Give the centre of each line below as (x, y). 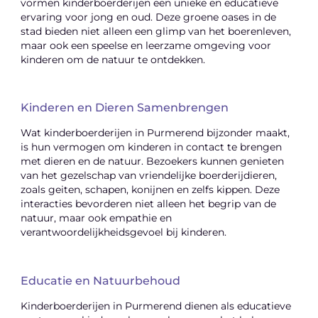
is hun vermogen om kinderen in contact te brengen (152, 147)
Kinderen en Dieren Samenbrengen (125, 108)
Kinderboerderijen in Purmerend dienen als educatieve (156, 306)
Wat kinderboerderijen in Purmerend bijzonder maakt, (155, 133)
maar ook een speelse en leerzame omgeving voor (146, 45)
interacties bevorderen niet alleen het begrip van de (149, 204)
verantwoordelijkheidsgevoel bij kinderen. (124, 232)
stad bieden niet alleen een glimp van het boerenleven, (156, 31)
